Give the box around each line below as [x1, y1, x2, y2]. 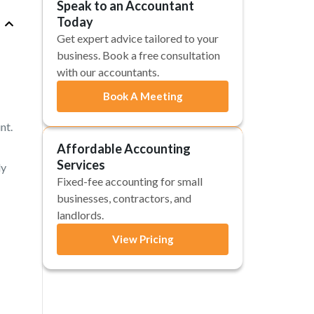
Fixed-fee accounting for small [57, 175, 203, 188]
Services [57, 157, 105, 172]
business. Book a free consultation [57, 48, 220, 62]
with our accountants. [57, 65, 159, 78]
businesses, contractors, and [57, 191, 191, 205]
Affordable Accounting [57, 141, 191, 156]
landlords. [57, 208, 104, 221]
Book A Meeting [102, 90, 183, 102]
